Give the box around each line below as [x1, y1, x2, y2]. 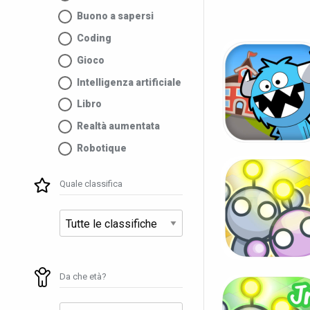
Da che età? [60, 271, 107, 282]
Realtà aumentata [77, 120, 160, 132]
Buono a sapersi [77, 10, 154, 22]
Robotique [77, 142, 127, 154]
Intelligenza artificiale [77, 76, 181, 88]
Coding [77, 32, 111, 44]
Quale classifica [60, 178, 122, 189]
